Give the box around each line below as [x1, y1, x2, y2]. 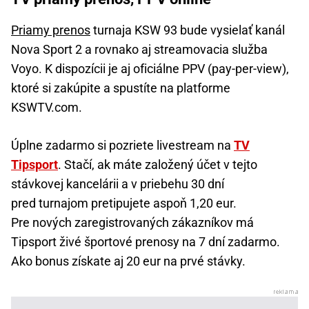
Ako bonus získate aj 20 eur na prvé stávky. [11, 254, 246, 269]
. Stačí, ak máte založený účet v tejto [58, 157, 257, 172]
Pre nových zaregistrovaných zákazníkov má [11, 215, 254, 230]
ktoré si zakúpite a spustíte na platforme [11, 81, 230, 96]
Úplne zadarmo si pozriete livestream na [11, 138, 234, 153]
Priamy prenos [11, 23, 90, 38]
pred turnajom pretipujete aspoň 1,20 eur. [11, 196, 237, 211]
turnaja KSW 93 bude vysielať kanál [90, 23, 285, 38]
